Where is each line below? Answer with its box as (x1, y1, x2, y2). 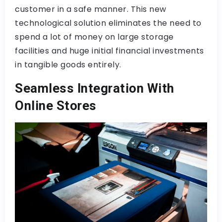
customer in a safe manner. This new (15, 3, 166, 15)
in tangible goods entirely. (15, 58, 121, 70)
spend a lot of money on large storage (15, 31, 174, 43)
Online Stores (15, 98, 97, 113)
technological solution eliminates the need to (15, 17, 202, 29)
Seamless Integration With (15, 80, 174, 96)
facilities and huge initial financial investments (15, 45, 204, 56)
